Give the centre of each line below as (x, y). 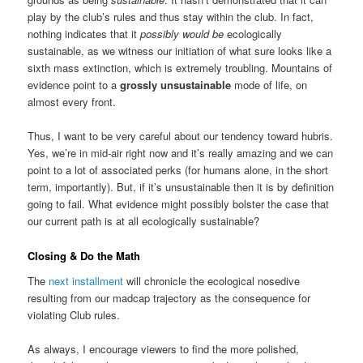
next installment (86, 281)
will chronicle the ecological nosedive (212, 281)
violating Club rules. (74, 315)
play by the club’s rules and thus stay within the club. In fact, (171, 17)
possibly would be (182, 34)
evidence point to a (74, 85)
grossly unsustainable (176, 85)
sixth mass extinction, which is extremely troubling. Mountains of (180, 68)
